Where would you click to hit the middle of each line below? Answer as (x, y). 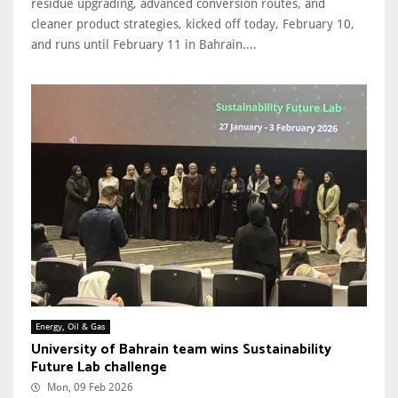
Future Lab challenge (99, 368)
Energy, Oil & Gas (71, 327)
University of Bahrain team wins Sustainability (181, 350)
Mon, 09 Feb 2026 (90, 388)
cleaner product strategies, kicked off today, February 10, (193, 24)
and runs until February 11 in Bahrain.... (144, 45)
